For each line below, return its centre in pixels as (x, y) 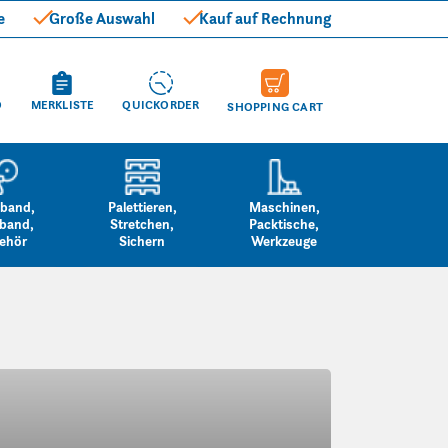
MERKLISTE (62, 105)
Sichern (142, 241)
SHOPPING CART (275, 107)
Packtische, (284, 224)
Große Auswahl (101, 18)
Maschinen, (284, 207)
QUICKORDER (161, 105)
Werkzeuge (284, 241)
